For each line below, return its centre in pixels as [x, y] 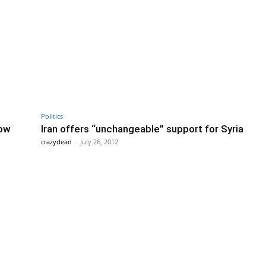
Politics [52, 116]
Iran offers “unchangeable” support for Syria [142, 129]
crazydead [56, 141]
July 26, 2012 [99, 141]
